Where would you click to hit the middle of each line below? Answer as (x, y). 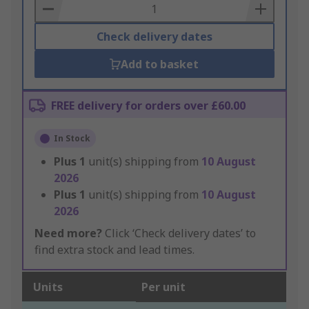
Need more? (68, 233)
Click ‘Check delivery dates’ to (179, 233)
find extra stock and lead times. (114, 250)
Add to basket (160, 64)
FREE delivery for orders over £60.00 (148, 106)
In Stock (72, 139)
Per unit (163, 287)
